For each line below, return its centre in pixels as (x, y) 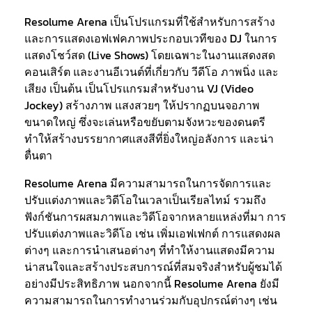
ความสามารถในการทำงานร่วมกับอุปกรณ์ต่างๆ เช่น (151, 300)
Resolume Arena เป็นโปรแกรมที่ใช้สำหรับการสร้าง (150, 22)
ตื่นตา (38, 155)
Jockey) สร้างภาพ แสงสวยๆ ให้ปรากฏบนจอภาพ (142, 105)
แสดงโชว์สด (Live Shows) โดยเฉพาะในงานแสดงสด (150, 55)
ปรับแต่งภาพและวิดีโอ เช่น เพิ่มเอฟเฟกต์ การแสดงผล (153, 233)
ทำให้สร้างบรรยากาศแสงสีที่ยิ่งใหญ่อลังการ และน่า (149, 139)
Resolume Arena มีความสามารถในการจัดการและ (148, 183)
